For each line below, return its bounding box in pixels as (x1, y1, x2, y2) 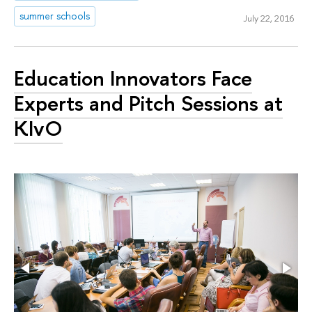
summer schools (19, 9, 91, 23)
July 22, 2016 (242, 11, 294, 24)
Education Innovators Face (14, 63, 252, 93)
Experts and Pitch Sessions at (14, 88, 283, 118)
